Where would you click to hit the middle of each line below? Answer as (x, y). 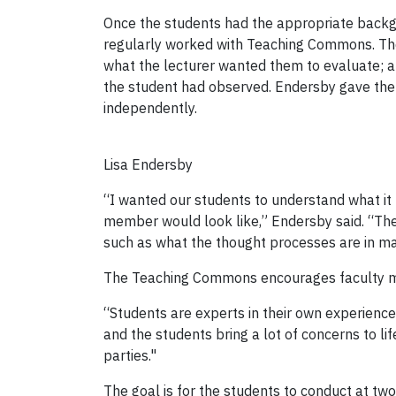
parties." (130, 355)
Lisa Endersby (148, 164)
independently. (150, 107)
